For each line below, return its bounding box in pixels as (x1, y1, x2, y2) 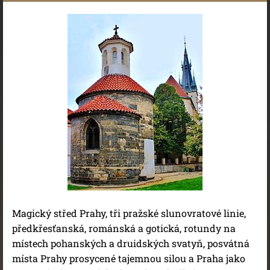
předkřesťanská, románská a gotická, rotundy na (12, 222, 236, 234)
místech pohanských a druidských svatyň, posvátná (12, 237, 250, 250)
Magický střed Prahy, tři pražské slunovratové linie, (12, 207, 246, 219)
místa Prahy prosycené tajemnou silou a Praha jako (12, 252, 245, 265)
